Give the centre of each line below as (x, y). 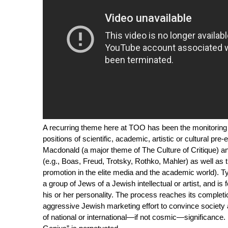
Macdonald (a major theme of (92, 150)
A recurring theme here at (85, 127)
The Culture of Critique (179, 150)
